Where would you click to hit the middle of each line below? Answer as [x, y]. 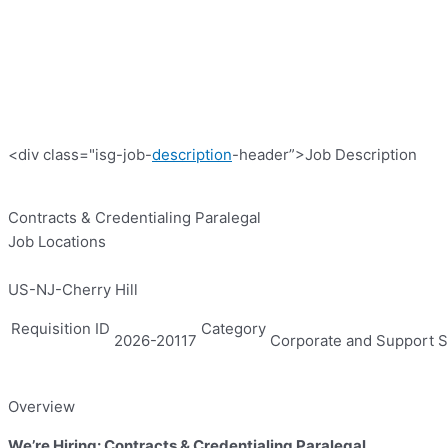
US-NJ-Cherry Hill [73, 290]
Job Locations [57, 242]
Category [233, 329]
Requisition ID [60, 329]
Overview [41, 407]
